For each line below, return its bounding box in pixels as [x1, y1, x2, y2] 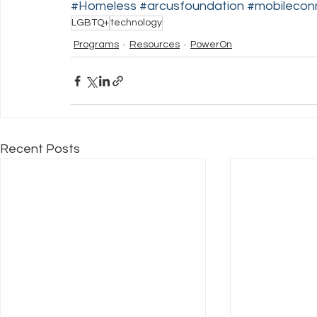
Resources [129, 40, 180, 50]
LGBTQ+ [71, 18, 109, 28]
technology [110, 18, 162, 28]
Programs [74, 40, 119, 50]
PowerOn [190, 40, 232, 50]
